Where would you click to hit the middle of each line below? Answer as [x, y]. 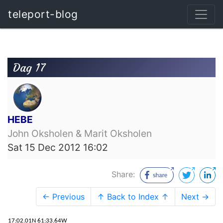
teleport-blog [43, 14]
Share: [124, 174]
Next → [195, 196]
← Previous [63, 196]
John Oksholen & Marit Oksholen [80, 134]
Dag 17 [29, 67]
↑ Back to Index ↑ [133, 196]
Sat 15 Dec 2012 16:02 [58, 148]
